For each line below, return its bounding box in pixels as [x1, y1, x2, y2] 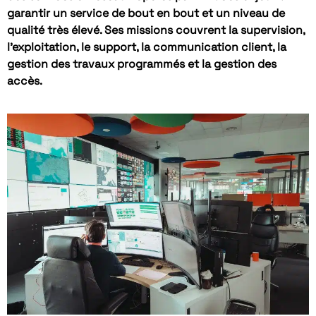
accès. [7, 73, 42, 88]
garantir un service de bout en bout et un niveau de [7, 5, 285, 20]
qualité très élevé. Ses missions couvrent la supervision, [7, 22, 305, 37]
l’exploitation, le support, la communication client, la [7, 39, 286, 54]
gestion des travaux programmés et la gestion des [7, 56, 276, 71]
